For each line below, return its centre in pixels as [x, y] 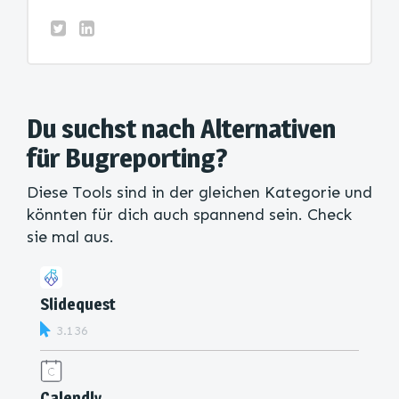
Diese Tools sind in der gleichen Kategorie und [199, 192]
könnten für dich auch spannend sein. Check [189, 215]
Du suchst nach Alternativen [181, 128]
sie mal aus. [73, 237]
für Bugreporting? [130, 158]
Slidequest [78, 304]
